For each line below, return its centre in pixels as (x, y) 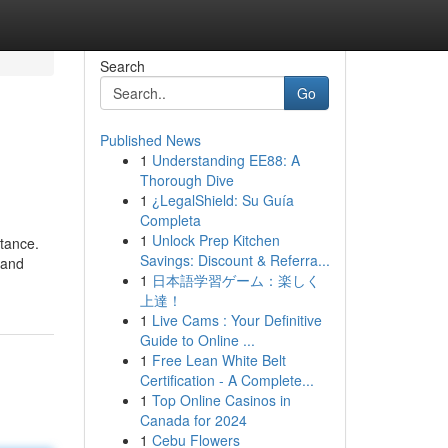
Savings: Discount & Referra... (234, 260)
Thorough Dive (186, 180)
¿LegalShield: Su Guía (222, 200)
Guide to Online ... (197, 340)
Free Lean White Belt (218, 360)
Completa (170, 220)
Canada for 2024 (193, 420)
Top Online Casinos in (221, 400)
